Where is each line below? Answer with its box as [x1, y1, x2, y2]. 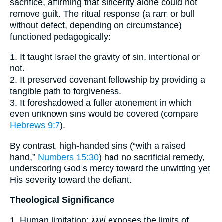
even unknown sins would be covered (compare [10, 109, 198, 119]
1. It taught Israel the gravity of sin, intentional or [10, 52, 200, 62]
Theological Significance [10, 195, 114, 205]
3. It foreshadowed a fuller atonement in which [10, 97, 192, 108]
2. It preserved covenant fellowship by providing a [10, 74, 205, 85]
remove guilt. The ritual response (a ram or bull [10, 9, 195, 19]
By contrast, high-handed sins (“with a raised [10, 140, 186, 151]
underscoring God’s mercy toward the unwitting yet [10, 163, 210, 173]
